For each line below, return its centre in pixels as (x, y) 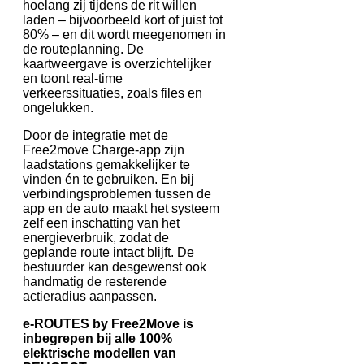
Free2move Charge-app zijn (104, 149)
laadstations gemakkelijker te (106, 164)
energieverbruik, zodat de (96, 237)
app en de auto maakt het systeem (121, 208)
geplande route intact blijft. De (108, 252)
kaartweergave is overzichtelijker (117, 63)
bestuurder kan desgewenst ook (115, 266)
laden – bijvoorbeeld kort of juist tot (123, 19)
